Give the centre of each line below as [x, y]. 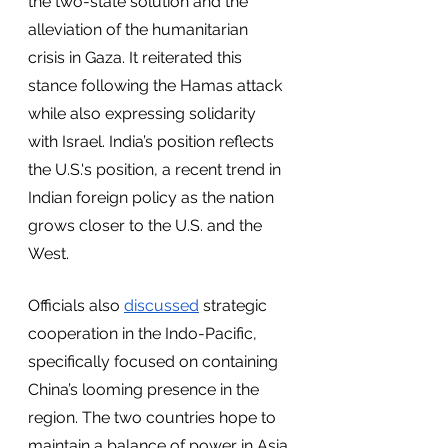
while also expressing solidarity [144, 113]
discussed [161, 305]
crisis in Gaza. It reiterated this [137, 57]
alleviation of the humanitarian [140, 29]
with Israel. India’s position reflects [153, 141]
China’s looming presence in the [145, 389]
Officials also [76, 305]
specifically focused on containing [155, 361]
